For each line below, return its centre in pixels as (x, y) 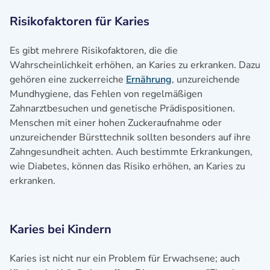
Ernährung (149, 80)
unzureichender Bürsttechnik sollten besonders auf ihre (130, 137)
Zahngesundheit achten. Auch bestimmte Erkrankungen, (131, 152)
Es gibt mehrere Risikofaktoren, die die (94, 51)
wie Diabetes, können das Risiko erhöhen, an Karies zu (127, 166)
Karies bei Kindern (61, 229)
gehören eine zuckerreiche (68, 80)
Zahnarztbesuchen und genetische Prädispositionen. (122, 108)
